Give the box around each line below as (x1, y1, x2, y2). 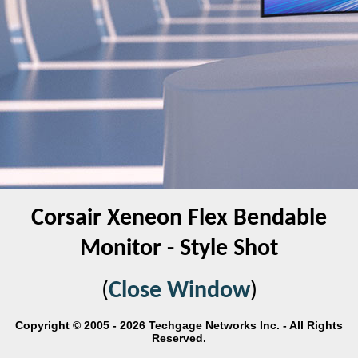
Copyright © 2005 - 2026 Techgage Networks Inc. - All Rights (15, 319, 343, 332)
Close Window (108, 279, 250, 304)
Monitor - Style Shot (80, 237, 278, 261)
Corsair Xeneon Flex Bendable (31, 206, 327, 231)
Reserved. (152, 332, 206, 344)
